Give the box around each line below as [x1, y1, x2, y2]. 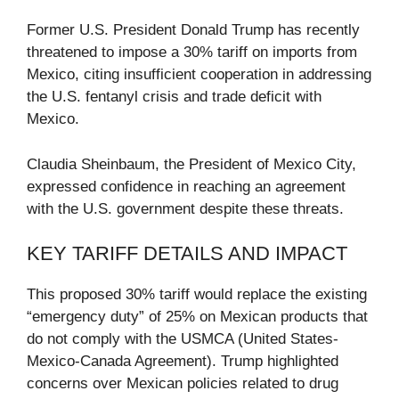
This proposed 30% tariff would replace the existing [27, 286, 367, 304]
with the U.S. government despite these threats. [27, 199, 344, 217]
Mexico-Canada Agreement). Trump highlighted [27, 353, 338, 370]
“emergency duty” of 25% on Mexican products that [27, 308, 368, 326]
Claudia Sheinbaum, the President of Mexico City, [27, 155, 356, 173]
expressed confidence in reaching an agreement [27, 177, 346, 195]
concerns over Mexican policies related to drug [27, 375, 338, 393]
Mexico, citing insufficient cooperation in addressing [27, 66, 371, 84]
